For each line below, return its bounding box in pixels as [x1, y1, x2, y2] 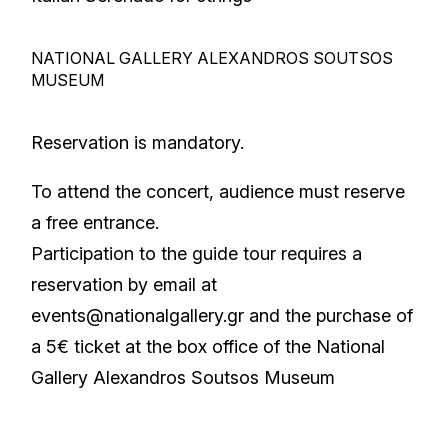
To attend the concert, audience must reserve [31, 181, 406, 202]
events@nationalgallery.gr [31, 305, 245, 326]
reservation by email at [31, 274, 218, 295]
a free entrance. [31, 212, 160, 233]
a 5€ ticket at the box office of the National [31, 336, 386, 357]
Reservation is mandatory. [31, 132, 245, 153]
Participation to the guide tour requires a [31, 243, 363, 264]
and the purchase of [244, 305, 414, 326]
